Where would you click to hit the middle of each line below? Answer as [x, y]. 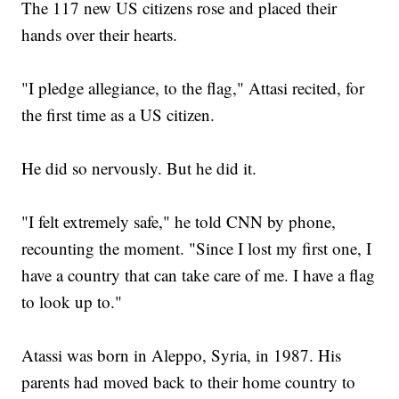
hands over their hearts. [100, 35]
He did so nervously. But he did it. [139, 168]
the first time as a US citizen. [118, 115]
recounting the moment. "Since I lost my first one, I [197, 248]
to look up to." [72, 302]
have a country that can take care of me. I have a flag [199, 275]
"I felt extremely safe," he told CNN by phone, [179, 222]
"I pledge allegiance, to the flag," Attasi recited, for [193, 88]
